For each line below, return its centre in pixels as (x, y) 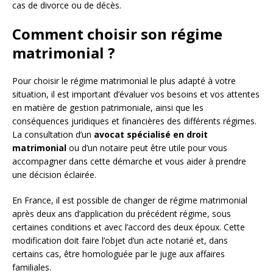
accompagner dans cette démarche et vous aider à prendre (129, 161)
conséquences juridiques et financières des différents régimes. (134, 121)
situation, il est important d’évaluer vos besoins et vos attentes (136, 94)
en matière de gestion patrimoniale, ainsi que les (108, 107)
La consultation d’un (53, 134)
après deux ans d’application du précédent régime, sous (122, 213)
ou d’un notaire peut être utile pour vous (147, 147)
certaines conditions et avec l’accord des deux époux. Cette (129, 227)
